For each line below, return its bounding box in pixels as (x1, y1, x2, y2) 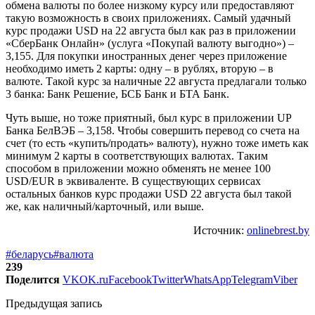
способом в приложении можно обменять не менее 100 (6, 162, 271, 175)
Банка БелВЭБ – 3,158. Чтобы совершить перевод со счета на (6, 124, 300, 137)
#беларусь (6, 248, 53, 261)
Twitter (152, 274, 184, 286)
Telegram (231, 274, 273, 286)
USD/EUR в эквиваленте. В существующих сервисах (6, 175, 261, 188)
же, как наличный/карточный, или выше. (6, 200, 204, 213)
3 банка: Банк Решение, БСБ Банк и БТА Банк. (6, 88, 229, 101)
